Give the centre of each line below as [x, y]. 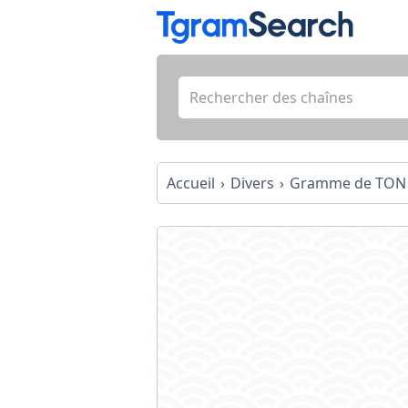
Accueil [191, 183]
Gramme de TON [348, 183]
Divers [252, 183]
